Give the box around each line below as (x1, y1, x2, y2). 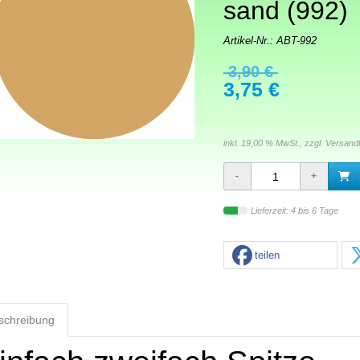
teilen (254, 249, 280, 262)
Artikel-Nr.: (223, 35, 276, 47)
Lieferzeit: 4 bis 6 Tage (250, 206, 338, 216)
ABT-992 (276, 35, 317, 47)
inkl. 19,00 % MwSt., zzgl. (223, 138, 325, 149)
